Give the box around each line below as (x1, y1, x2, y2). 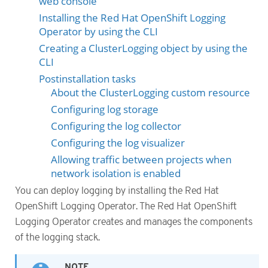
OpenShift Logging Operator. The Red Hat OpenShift (15, 200, 237, 212)
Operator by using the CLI (39, 24, 158, 38)
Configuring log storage (51, 102, 159, 116)
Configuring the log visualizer (51, 135, 185, 150)
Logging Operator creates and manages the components (15, 216, 252, 227)
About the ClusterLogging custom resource (51, 85, 250, 99)
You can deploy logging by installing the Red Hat (15, 185, 219, 196)
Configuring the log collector (51, 118, 181, 133)
